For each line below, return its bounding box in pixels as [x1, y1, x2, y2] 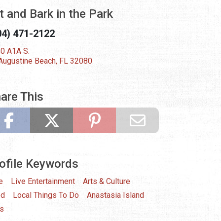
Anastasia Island [87, 190, 144, 200]
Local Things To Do [13, 190, 79, 200]
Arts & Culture [83, 177, 130, 186]
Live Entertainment [11, 177, 75, 186]
